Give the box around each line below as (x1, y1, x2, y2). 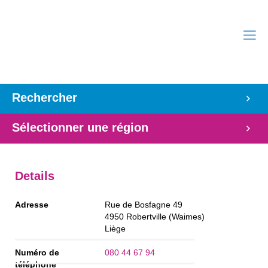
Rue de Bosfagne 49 (105, 199, 182, 209)
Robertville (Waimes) (126, 211, 205, 221)
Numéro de (15, 247, 59, 257)
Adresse (15, 199, 48, 209)
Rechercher (12, 91, 77, 104)
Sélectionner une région (12, 121, 148, 134)
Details (15, 169, 54, 182)
